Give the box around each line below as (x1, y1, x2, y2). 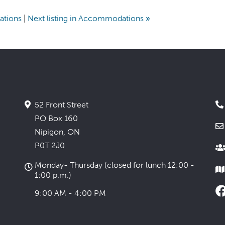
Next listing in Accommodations (27, 14, 146, 23)
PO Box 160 (35, 114, 78, 123)
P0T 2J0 (35, 141, 65, 150)
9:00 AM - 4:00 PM (35, 188, 106, 198)
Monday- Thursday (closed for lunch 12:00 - (35, 160, 194, 170)
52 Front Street (35, 100, 88, 109)
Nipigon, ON (35, 127, 80, 137)
